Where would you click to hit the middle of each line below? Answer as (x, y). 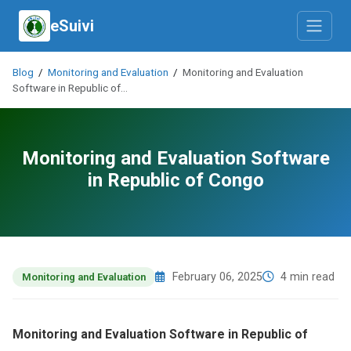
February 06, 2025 (216, 277)
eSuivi (72, 26)
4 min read (306, 277)
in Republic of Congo (175, 180)
